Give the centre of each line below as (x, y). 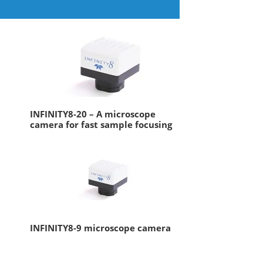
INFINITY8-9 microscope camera (100, 228)
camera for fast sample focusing (101, 124)
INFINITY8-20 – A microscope (92, 114)
